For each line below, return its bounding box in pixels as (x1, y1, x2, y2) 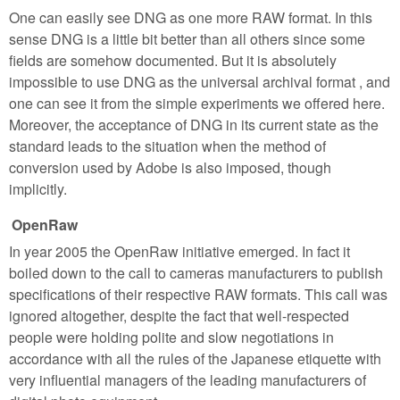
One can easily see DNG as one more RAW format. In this (9, 6, 372, 28)
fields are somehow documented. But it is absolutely (9, 49, 337, 71)
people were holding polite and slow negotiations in (9, 327, 334, 348)
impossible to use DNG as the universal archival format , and (9, 71, 390, 92)
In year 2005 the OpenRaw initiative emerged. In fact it (9, 241, 350, 262)
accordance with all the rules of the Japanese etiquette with (9, 348, 381, 370)
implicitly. (9, 178, 67, 199)
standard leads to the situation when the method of (9, 135, 326, 156)
